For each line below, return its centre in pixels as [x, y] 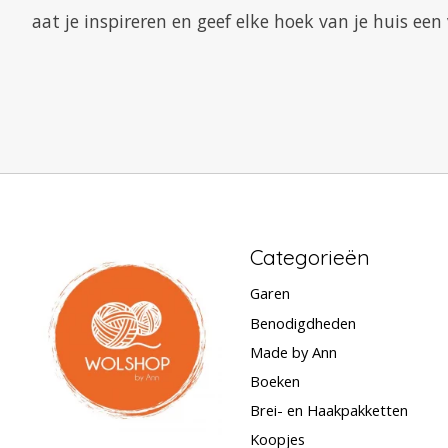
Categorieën [309, 257]
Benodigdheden [302, 322]
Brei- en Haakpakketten [328, 410]
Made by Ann [293, 351]
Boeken [274, 380]
